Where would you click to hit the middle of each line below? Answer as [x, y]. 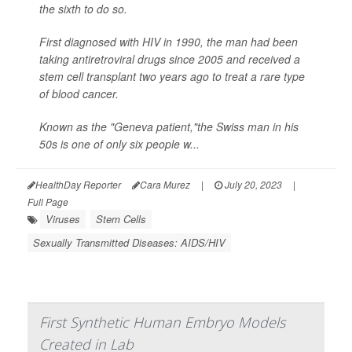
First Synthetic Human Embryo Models [162, 322]
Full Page [48, 201]
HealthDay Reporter [78, 184]
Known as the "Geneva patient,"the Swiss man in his [169, 126]
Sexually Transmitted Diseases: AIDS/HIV [129, 242]
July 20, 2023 [252, 184]
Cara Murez [165, 184]
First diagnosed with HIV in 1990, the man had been [169, 41]
